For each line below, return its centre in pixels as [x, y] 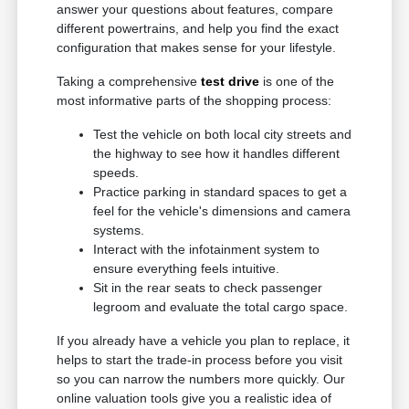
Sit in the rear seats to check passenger [208, 288]
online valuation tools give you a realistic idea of [194, 399]
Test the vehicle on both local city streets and [223, 135]
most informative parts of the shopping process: [194, 101]
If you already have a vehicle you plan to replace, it [204, 341]
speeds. [116, 173]
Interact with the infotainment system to [207, 250]
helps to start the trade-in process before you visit [200, 360]
